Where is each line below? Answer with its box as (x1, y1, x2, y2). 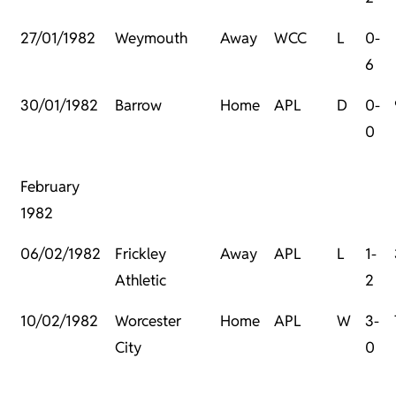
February (20, 177, 80, 197)
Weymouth (115, 28, 187, 49)
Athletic (115, 270, 166, 291)
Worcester (115, 311, 181, 331)
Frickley (115, 244, 166, 264)
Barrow (115, 95, 162, 116)
